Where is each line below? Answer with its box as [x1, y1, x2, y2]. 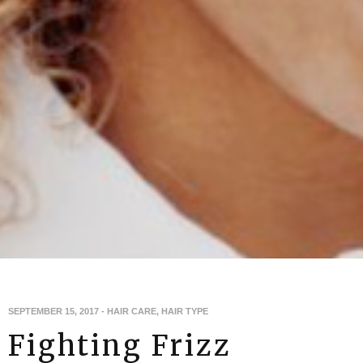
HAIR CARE [107, 305, 156, 316]
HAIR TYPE [161, 305, 208, 316]
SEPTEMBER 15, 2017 [8, 305, 99, 316]
